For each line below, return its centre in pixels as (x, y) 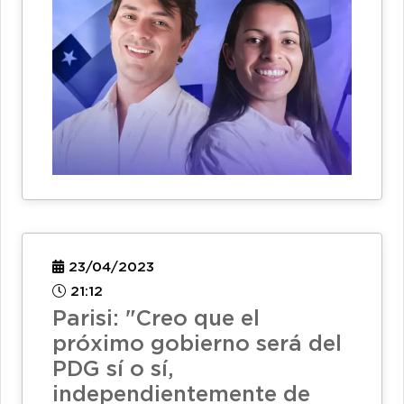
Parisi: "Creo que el (156, 320)
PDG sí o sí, (113, 370)
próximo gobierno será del (197, 345)
